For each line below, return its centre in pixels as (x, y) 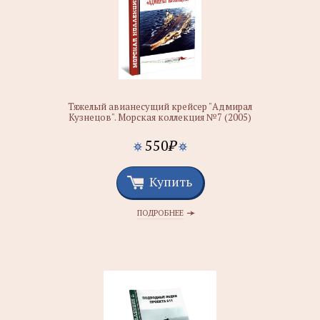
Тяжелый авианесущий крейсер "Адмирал (160, 106)
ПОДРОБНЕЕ (160, 213)
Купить (171, 181)
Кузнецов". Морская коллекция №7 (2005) (160, 117)
